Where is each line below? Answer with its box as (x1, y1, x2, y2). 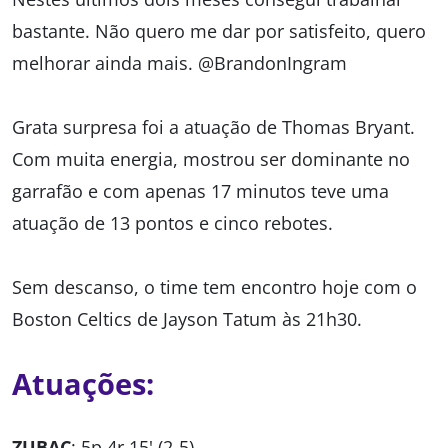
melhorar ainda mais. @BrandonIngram (12, 51, 347, 75)
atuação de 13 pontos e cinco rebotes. (12, 211, 333, 235)
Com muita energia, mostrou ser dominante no (12, 147, 410, 171)
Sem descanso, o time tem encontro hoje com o (12, 275, 417, 299)
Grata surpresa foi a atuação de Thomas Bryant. (12, 115, 415, 139)
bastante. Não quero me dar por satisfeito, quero (12, 19, 426, 43)
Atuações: (12, 364, 154, 403)
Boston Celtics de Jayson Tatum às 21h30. (12, 307, 362, 331)
